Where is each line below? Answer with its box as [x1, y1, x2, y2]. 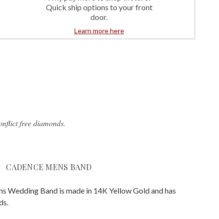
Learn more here [74, 26, 124, 35]
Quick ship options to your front [45, 2, 153, 12]
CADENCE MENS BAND [6, 161, 92, 172]
